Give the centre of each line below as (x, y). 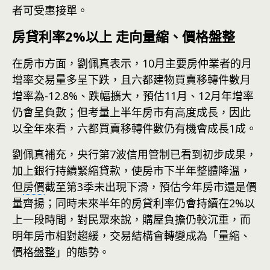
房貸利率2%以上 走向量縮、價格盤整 (124, 36)
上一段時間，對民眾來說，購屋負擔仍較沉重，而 (131, 219)
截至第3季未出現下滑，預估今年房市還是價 (151, 187)
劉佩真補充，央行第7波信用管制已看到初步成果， (134, 154)
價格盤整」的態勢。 (61, 252)
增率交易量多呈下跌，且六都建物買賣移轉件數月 (131, 80)
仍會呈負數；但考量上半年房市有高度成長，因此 (131, 112)
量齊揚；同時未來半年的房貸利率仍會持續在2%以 (133, 203)
